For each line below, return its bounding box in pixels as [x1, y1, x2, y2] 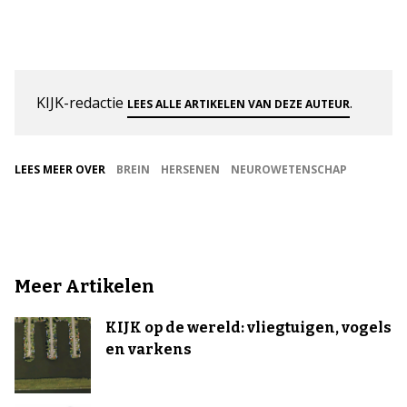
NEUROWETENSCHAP [231, 161, 347, 177]
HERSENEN [161, 161, 220, 177]
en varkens [105, 340, 192, 358]
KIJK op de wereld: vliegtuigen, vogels [105, 318, 392, 336]
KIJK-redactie [36, 92, 127, 113]
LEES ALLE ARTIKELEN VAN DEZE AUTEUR [127, 95, 350, 112]
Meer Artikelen [15, 274, 154, 297]
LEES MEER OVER [15, 161, 105, 177]
